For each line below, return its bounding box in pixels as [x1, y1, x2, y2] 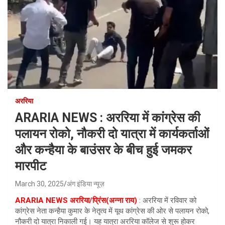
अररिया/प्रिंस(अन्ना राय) [70, 195, 137, 205]
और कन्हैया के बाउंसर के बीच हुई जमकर [15, 142, 192, 157]
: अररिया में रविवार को [137, 195, 196, 205]
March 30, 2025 [15, 179, 64, 188]
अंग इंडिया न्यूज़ [67, 179, 104, 188]
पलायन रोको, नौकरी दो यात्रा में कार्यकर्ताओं [15, 126, 209, 141]
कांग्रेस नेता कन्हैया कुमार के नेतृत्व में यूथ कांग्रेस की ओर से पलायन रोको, [15, 206, 209, 215]
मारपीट [15, 158, 46, 173]
